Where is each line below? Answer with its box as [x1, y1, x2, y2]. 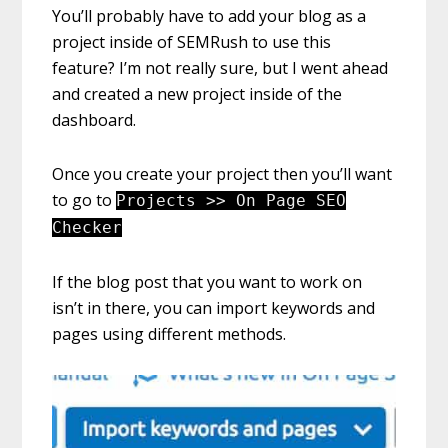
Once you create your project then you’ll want [52, 163, 393, 186]
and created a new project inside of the [52, 83, 343, 106]
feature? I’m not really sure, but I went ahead [52, 57, 389, 80]
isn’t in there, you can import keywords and [52, 297, 376, 320]
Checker [52, 218, 123, 238]
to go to [52, 189, 117, 212]
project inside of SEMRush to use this [52, 31, 332, 54]
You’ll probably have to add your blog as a [52, 5, 367, 28]
